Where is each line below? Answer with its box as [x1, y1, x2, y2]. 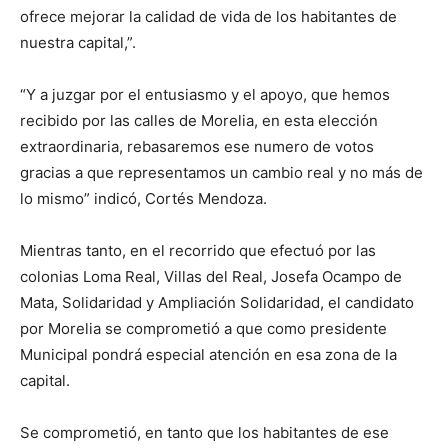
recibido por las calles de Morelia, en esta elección [20, 111, 378, 131]
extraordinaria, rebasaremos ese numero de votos [20, 137, 374, 157]
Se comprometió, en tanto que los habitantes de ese [20, 423, 389, 443]
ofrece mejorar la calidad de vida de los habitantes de [20, 7, 397, 27]
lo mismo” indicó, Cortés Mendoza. [20, 189, 267, 209]
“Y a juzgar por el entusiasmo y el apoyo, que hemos [20, 85, 390, 105]
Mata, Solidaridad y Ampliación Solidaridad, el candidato [20, 293, 414, 313]
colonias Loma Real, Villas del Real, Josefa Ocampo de [20, 267, 402, 287]
